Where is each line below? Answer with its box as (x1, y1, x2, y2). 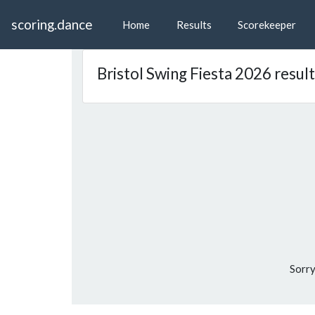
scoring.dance (11, 16, 92, 33)
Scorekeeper (236, 18, 297, 32)
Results (174, 18, 212, 32)
